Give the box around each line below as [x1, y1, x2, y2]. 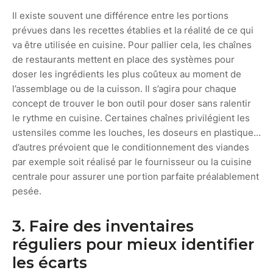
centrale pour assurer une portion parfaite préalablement [12, 171, 259, 182]
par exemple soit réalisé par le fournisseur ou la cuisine [12, 156, 252, 168]
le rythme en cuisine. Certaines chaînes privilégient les [12, 112, 250, 124]
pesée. [12, 185, 41, 197]
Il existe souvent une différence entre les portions [12, 10, 229, 21]
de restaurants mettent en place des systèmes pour [12, 54, 235, 65]
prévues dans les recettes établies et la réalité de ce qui [12, 24, 253, 36]
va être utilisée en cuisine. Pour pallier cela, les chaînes [12, 39, 252, 51]
